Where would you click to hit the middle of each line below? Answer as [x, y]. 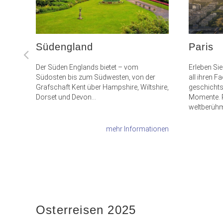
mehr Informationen [138, 129]
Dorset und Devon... [66, 97]
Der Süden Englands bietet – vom [87, 67]
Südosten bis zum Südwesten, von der [96, 77]
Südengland [64, 47]
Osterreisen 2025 [86, 210]
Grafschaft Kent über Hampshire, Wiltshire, [102, 87]
